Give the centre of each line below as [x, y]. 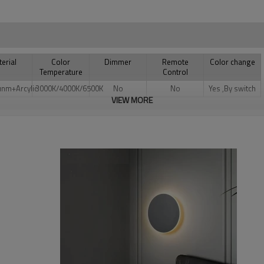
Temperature [61, 72]
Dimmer [118, 62]
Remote [175, 62]
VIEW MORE [132, 100]
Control [175, 72]
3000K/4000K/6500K [69, 88]
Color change [232, 62]
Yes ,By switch [232, 88]
